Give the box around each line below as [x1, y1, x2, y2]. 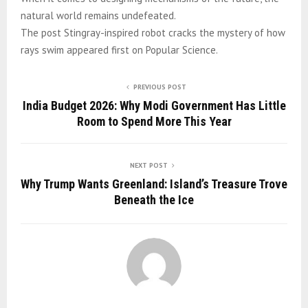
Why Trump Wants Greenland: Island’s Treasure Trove [21, 176, 287, 191]
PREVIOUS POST [133, 82, 186, 91]
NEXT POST [129, 160, 168, 170]
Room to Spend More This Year [76, 113, 232, 129]
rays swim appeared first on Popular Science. [21, 43, 218, 56]
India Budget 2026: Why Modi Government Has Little [22, 98, 286, 113]
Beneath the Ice [114, 192, 194, 207]
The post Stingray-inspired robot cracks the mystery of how [21, 25, 285, 39]
